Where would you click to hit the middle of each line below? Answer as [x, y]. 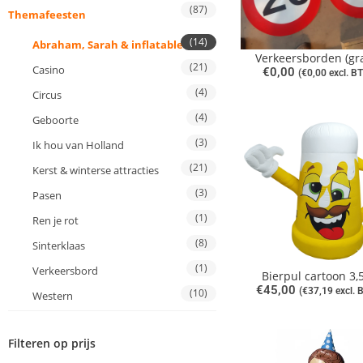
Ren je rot [56, 221]
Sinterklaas [59, 246]
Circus [47, 95]
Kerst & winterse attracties [96, 171]
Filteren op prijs [52, 344]
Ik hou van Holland [78, 145]
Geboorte [56, 120]
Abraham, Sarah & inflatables [110, 45]
